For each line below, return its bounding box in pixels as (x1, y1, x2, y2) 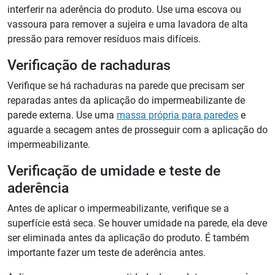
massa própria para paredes (117, 109, 238, 122)
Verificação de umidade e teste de (7, 162, 220, 180)
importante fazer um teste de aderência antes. (7, 247, 206, 259)
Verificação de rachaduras (7, 56, 171, 74)
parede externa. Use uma (7, 109, 117, 122)
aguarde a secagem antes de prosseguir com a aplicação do (7, 124, 268, 136)
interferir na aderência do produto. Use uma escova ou (7, 4, 241, 16)
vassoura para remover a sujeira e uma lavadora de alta (7, 18, 248, 31)
